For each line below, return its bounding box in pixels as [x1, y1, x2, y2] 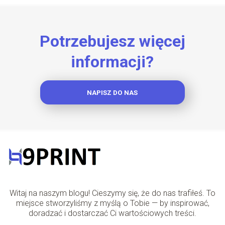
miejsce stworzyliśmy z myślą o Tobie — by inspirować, [16, 198, 209, 208]
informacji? [71, 52, 154, 71]
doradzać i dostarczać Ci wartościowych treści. [29, 208, 196, 218]
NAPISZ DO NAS [87, 88, 138, 96]
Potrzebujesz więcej [39, 32, 185, 51]
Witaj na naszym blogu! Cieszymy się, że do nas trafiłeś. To [10, 188, 215, 198]
